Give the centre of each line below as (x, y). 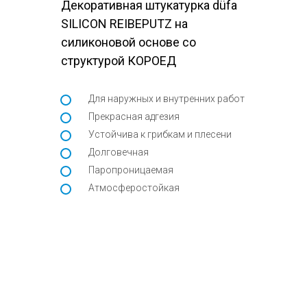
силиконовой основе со (128, 42)
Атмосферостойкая (134, 188)
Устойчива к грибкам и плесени (160, 135)
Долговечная (119, 152)
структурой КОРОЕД (119, 61)
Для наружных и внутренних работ (167, 99)
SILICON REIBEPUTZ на (124, 24)
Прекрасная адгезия (134, 117)
